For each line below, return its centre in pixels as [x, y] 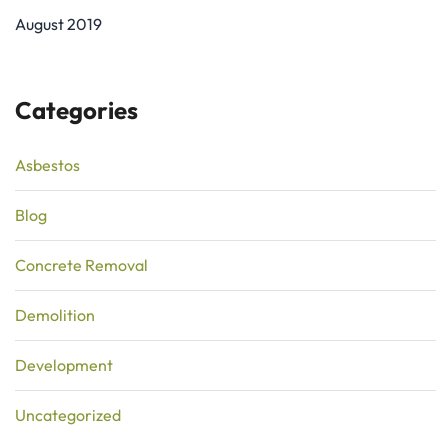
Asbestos [47, 164]
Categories [76, 109]
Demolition [55, 314]
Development [64, 364]
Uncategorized [68, 414]
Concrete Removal [81, 264]
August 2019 [58, 23]
